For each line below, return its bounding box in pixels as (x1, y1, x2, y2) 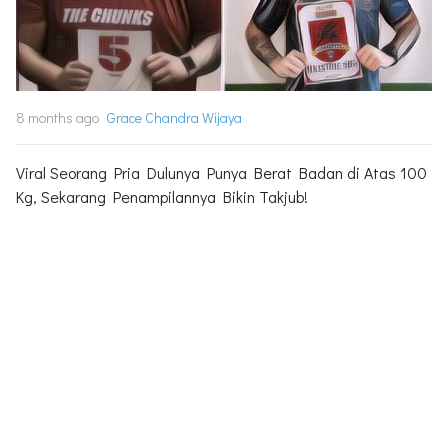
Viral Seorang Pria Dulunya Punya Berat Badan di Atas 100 (16, 161, 427, 183)
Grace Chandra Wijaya (107, 107, 242, 127)
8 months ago (16, 107, 99, 127)
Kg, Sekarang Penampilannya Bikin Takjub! (16, 185, 308, 207)
